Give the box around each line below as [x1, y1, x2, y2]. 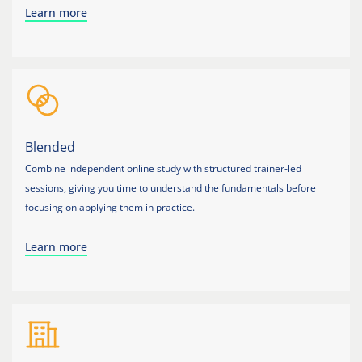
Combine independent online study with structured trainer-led [25, 161, 301, 175]
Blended [25, 137, 75, 156]
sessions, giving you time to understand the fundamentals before [25, 180, 316, 195]
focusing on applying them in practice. [25, 200, 195, 214]
